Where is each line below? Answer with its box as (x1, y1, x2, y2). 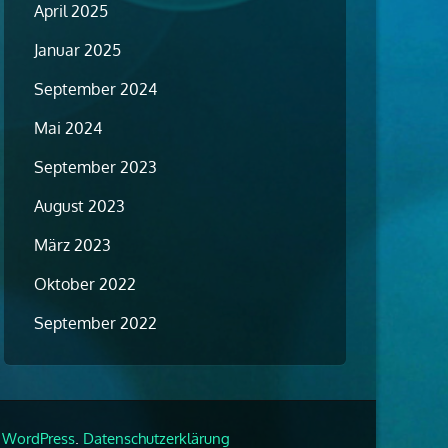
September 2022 (34, 313, 157, 334)
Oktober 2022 (34, 274, 136, 295)
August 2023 (34, 196, 125, 217)
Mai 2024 (34, 118, 102, 139)
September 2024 (34, 79, 157, 100)
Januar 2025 (34, 40, 121, 61)
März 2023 (34, 235, 111, 256)
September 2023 (34, 157, 157, 178)
